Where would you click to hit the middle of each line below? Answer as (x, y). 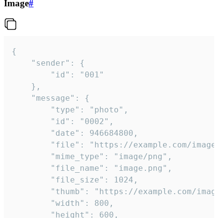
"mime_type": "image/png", (31, 157)
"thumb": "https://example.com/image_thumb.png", (31, 192)
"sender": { (21, 63)
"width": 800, (31, 203)
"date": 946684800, (31, 133)
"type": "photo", (31, 110)
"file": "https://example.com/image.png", (31, 145)
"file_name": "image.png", (31, 168)
